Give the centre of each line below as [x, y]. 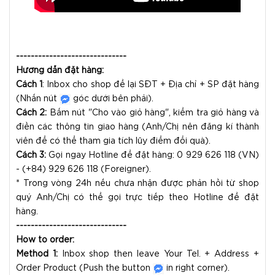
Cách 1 [29, 85]
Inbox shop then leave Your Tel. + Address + [158, 254]
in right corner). [197, 269]
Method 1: [37, 254]
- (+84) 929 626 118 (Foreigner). [83, 170]
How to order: [45, 240]
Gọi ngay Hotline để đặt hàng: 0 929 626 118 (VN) [153, 156]
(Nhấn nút [38, 99]
